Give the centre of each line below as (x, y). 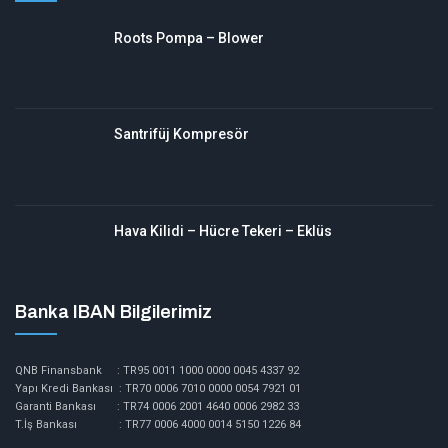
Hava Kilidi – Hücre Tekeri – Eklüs (223, 230)
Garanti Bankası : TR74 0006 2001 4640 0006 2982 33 (157, 407)
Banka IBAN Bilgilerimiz (113, 312)
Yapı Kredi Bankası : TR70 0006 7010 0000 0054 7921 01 (158, 389)
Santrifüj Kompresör (181, 134)
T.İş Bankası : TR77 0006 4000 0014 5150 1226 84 (158, 425)
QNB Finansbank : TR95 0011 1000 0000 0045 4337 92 (157, 371)
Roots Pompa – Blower (189, 37)
